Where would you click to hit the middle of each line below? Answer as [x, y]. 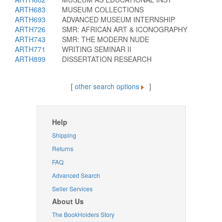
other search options [107, 86]
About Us [68, 201]
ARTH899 [30, 59]
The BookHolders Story [83, 214]
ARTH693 [30, 19]
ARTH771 [30, 49]
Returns [62, 148]
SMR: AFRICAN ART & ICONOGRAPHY [125, 29]
